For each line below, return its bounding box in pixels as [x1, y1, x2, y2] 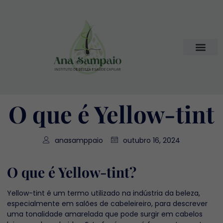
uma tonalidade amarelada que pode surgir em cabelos [7, 209, 203, 220]
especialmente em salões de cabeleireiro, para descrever [7, 199, 208, 209]
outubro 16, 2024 [123, 135, 180, 146]
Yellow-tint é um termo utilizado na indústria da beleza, [7, 188, 200, 199]
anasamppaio [55, 135, 103, 146]
